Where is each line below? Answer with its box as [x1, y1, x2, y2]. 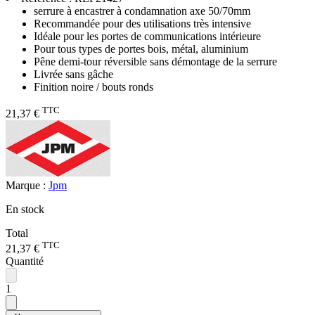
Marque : [6, 179, 49, 191]
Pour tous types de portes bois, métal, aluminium [34, 42, 248, 55]
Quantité [6, 255, 44, 267]
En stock [6, 202, 44, 215]
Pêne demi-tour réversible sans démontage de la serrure [34, 55, 277, 67]
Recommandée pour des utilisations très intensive [34, 17, 251, 30]
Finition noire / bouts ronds [34, 80, 153, 93]
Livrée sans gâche [34, 67, 113, 80]
